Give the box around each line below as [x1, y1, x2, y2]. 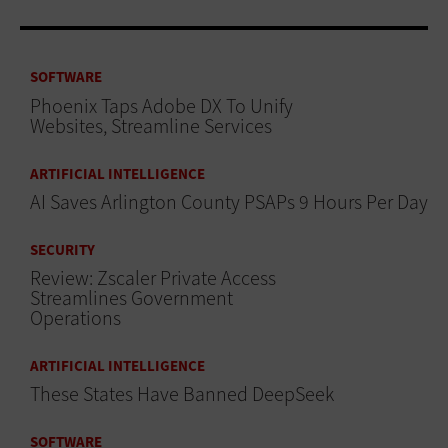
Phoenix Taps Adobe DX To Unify [30, 92, 293, 120]
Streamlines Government [30, 285, 233, 313]
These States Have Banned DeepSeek [30, 381, 334, 409]
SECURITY [30, 239, 95, 260]
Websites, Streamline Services [30, 112, 272, 140]
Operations [30, 305, 121, 333]
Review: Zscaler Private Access [30, 265, 276, 293]
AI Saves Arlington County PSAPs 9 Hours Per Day [30, 188, 428, 216]
